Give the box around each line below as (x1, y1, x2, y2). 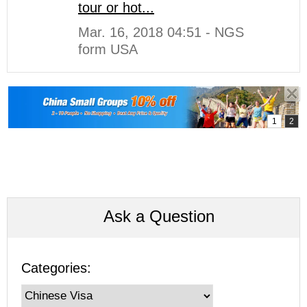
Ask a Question (103, 206, 214, 225)
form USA (78, 41, 138, 57)
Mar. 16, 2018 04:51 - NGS (78, 24, 244, 40)
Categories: (21, 260, 91, 275)
